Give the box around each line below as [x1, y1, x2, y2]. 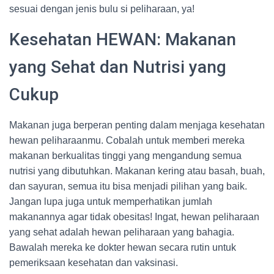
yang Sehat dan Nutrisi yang [9, 57, 226, 77]
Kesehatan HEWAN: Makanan [9, 29, 236, 50]
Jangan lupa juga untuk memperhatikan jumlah [9, 196, 212, 207]
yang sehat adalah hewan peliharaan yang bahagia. [9, 227, 234, 237]
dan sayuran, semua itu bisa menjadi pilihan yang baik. [9, 181, 247, 191]
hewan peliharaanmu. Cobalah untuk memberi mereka [9, 135, 245, 146]
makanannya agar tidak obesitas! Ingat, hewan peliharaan [9, 212, 259, 222]
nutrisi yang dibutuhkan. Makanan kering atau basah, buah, [9, 166, 265, 176]
